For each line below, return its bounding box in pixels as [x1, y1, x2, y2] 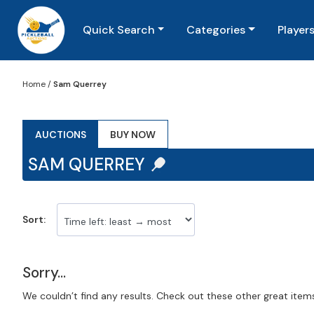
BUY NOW [110, 128, 156, 141]
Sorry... [22, 262, 66, 282]
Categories [186, 22, 246, 37]
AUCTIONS [35, 128, 86, 141]
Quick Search [82, 22, 155, 37]
